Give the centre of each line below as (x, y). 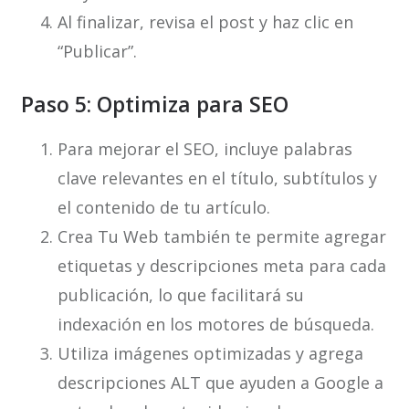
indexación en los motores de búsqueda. (215, 325)
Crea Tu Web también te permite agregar (221, 237)
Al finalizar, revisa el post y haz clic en (205, 22)
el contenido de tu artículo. (163, 208)
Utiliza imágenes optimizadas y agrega (210, 354)
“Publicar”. (97, 52)
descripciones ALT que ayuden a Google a (220, 383)
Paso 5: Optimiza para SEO (154, 105)
